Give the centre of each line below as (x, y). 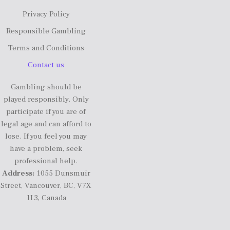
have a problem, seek (46, 149)
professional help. (46, 161)
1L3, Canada (46, 198)
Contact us (46, 65)
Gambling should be (46, 87)
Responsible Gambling (46, 31)
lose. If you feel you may (46, 136)
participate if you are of (46, 112)
